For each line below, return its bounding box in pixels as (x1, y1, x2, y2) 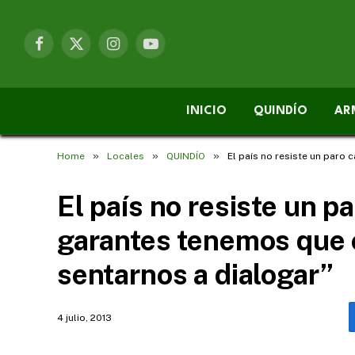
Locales (107, 151, 144, 162)
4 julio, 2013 (57, 312, 112, 323)
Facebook (37, 44, 90, 57)
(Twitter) (74, 60, 119, 74)
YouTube (149, 44, 195, 57)
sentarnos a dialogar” (57, 258, 334, 291)
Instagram (112, 44, 165, 57)
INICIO (186, 105, 227, 117)
